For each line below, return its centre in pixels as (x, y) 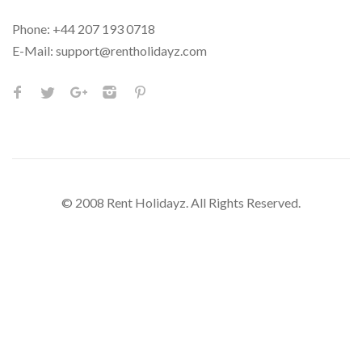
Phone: (32, 28)
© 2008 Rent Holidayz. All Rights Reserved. (181, 202)
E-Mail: (33, 50)
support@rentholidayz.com (131, 50)
